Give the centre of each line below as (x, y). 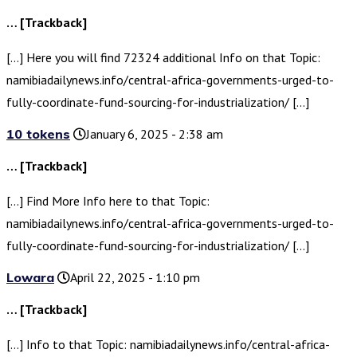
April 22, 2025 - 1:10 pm (135, 278)
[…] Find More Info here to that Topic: (108, 201)
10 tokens (38, 134)
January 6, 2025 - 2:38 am (155, 134)
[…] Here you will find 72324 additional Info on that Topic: (163, 58)
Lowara (30, 278)
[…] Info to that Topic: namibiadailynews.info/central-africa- (168, 345)
